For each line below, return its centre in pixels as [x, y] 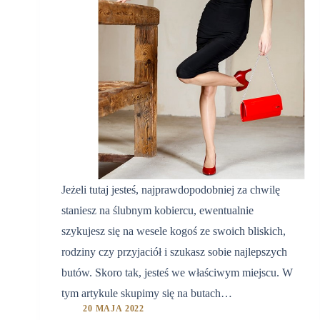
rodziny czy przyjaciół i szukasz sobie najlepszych [174, 252]
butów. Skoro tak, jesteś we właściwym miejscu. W [177, 273]
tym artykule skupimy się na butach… [147, 294]
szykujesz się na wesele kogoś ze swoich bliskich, [174, 231]
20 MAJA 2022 [114, 309]
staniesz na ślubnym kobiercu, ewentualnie [157, 211]
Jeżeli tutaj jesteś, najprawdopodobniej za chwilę [171, 190]
